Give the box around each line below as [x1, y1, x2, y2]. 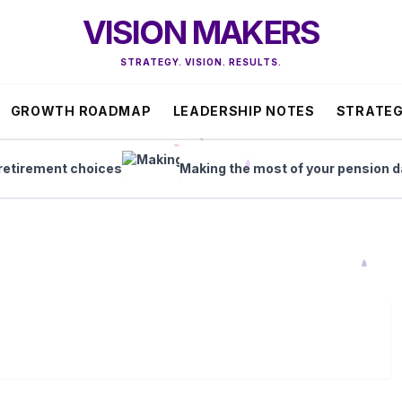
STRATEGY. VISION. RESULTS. [120, 57, 282, 67]
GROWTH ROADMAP [10, 103, 152, 118]
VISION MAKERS [82, 13, 320, 52]
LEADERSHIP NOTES [172, 103, 315, 118]
